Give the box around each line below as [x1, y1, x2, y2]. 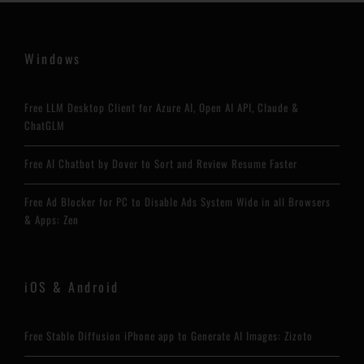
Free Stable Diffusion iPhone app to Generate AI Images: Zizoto [24, 327, 313, 344]
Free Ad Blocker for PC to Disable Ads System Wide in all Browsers [24, 193, 331, 210]
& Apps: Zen [24, 211, 79, 227]
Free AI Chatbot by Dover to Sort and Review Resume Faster [24, 155, 297, 171]
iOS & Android [24, 277, 119, 297]
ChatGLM [24, 117, 65, 133]
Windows [24, 49, 81, 68]
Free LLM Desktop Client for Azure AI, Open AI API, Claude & [24, 99, 299, 115]
